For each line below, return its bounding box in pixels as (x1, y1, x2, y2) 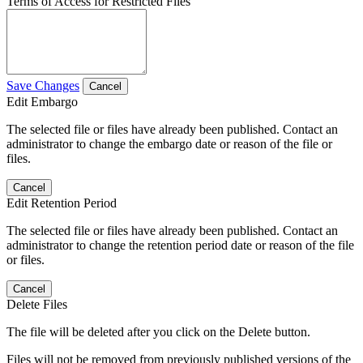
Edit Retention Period (6, 195, 117, 210)
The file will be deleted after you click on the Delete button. (6, 324, 310, 339)
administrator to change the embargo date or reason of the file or (6, 136, 332, 151)
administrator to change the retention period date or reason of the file (6, 237, 354, 252)
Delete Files (6, 297, 67, 311)
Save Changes (6, 78, 79, 92)
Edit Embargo (6, 94, 78, 109)
